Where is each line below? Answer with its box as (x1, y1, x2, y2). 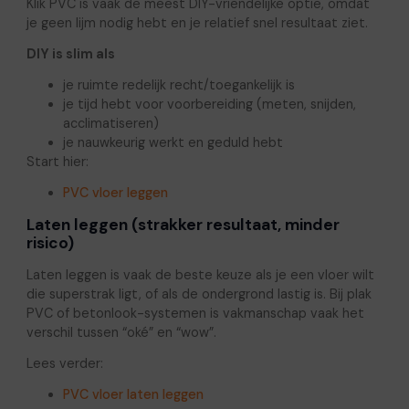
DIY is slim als (26, 46, 115, 63)
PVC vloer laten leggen (62, 385, 204, 403)
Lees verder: (26, 354, 103, 372)
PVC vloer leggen (62, 184, 168, 202)
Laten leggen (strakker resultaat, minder (26, 215, 340, 236)
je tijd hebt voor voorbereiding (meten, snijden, (62, 96, 356, 113)
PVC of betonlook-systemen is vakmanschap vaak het (26, 304, 364, 321)
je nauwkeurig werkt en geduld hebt (62, 134, 283, 152)
